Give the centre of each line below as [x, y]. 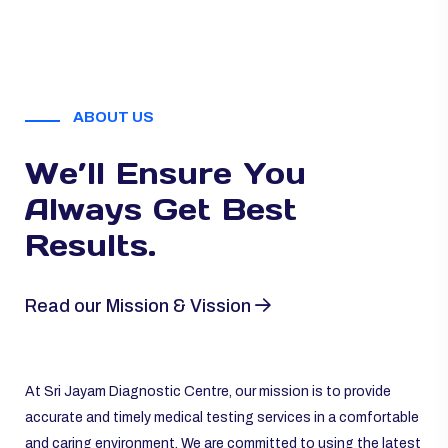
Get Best [225, 209]
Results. [90, 245]
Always [89, 209]
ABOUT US [112, 117]
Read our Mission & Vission [140, 306]
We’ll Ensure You [165, 173]
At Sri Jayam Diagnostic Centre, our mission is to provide [208, 391]
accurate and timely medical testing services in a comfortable [222, 417]
